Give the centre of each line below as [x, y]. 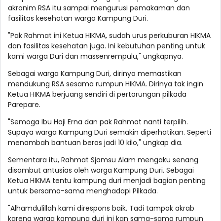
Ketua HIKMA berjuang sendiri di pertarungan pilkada [97, 94]
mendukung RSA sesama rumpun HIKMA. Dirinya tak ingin [106, 84]
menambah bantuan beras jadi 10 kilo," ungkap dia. [95, 143]
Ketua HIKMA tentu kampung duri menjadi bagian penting [107, 181]
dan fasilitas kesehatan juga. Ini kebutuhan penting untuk [107, 46]
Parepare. [24, 105]
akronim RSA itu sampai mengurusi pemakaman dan [99, 8]
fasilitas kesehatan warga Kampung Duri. [78, 18]
